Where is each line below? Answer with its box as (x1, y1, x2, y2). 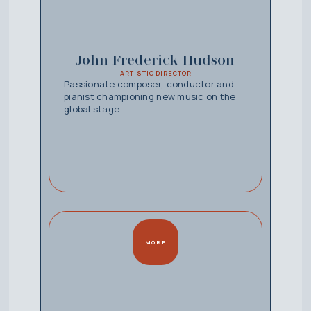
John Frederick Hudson (76, 51, 235, 68)
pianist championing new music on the (63, 90, 236, 103)
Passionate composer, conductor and (63, 77, 234, 90)
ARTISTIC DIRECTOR (120, 69, 192, 78)
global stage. (63, 102, 122, 115)
